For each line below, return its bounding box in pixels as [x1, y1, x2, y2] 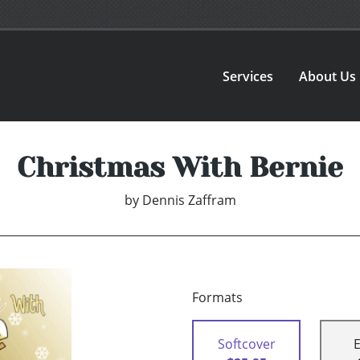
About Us [299, 67, 357, 85]
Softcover [217, 335, 276, 354]
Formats [192, 288, 243, 307]
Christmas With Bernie [17, 151, 343, 184]
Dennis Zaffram [141, 191, 236, 210]
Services [223, 67, 274, 85]
